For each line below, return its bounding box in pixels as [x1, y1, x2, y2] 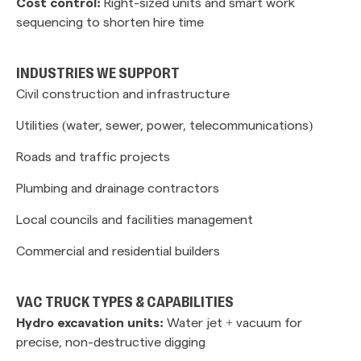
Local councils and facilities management [16, 211, 253, 226]
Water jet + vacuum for [164, 314, 302, 330]
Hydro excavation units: [16, 314, 164, 330]
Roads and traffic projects [16, 148, 170, 164]
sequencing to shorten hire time [16, 14, 204, 29]
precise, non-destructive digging [16, 334, 205, 349]
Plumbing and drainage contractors [16, 180, 219, 195]
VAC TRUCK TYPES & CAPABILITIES [16, 297, 234, 309]
